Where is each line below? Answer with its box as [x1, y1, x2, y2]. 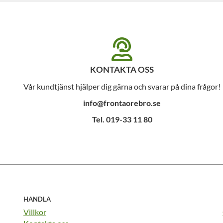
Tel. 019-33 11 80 [92, 114, 152, 124]
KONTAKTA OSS [90, 64, 154, 75]
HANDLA [23, 195, 51, 203]
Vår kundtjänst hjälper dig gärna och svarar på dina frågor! [23, 81, 221, 91]
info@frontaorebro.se [83, 98, 161, 108]
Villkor [23, 207, 46, 217]
